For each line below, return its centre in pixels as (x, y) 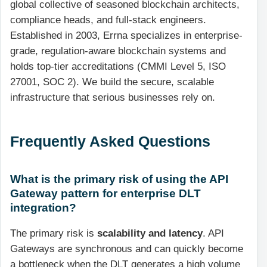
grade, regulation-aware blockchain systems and (118, 51)
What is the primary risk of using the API (119, 178)
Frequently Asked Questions (110, 141)
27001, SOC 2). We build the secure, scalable (112, 82)
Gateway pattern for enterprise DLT (105, 193)
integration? (43, 207)
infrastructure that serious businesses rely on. (113, 97)
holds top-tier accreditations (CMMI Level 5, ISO (118, 66)
